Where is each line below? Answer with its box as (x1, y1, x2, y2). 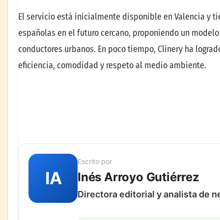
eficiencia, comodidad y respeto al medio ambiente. (18, 59, 206, 71)
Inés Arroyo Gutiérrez (78, 169, 199, 184)
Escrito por (78, 157, 112, 165)
